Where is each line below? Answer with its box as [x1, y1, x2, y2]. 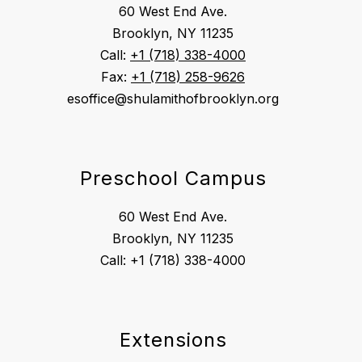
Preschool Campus [79, 166, 267, 191]
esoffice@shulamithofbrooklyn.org [67, 90, 279, 107]
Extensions [119, 328, 227, 352]
